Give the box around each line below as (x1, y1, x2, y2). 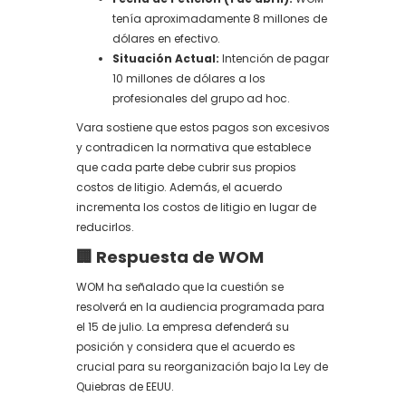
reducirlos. (76, 219, 134, 235)
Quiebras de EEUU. (76, 379, 174, 394)
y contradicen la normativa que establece (76, 140, 311, 155)
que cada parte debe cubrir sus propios (76, 159, 296, 175)
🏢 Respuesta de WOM (76, 246, 264, 268)
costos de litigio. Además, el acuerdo (76, 179, 282, 195)
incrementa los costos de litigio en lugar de (76, 199, 316, 215)
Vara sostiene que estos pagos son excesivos (76, 120, 330, 135)
